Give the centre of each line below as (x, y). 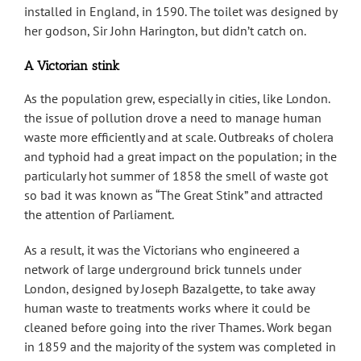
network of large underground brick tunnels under (163, 270)
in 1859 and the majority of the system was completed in (180, 347)
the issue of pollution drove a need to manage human (173, 118)
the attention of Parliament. (99, 215)
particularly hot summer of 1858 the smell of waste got (176, 176)
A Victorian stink (72, 66)
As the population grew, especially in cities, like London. (177, 99)
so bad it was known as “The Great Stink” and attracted (174, 195)
